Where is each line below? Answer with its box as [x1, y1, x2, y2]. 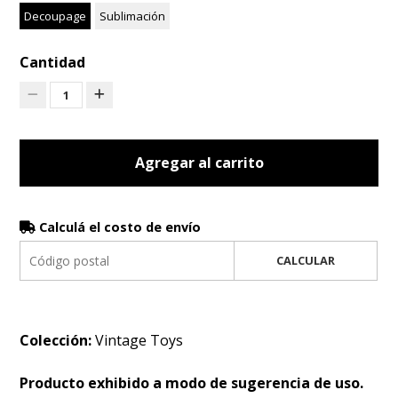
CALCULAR [275, 251, 335, 268]
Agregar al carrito [134, 152, 264, 172]
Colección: [20, 330, 96, 350]
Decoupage [24, 7, 87, 24]
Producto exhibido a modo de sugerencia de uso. [20, 372, 364, 393]
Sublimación [99, 7, 166, 24]
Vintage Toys [95, 330, 184, 350]
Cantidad [20, 52, 86, 72]
